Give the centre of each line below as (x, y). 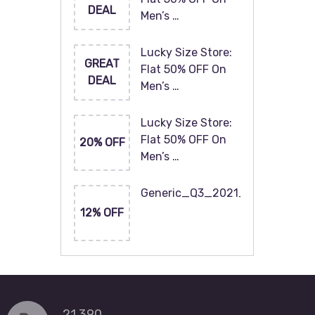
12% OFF (102, 213)
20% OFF (102, 142)
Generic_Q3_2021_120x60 (214, 193)
